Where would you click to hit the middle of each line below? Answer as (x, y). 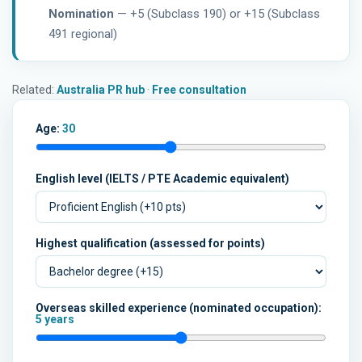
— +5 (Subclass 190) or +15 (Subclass (217, 14)
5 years (55, 320)
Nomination (82, 14)
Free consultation (199, 90)
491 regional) (83, 34)
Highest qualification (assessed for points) (150, 244)
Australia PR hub (101, 90)
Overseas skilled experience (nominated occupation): (179, 308)
